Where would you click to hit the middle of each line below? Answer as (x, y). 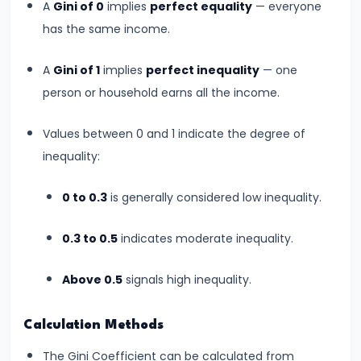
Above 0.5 (92, 279)
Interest (43, 106)
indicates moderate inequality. (205, 238)
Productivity (56, 19)
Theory (40, 41)
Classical (47, 151)
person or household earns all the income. (161, 92)
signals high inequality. (187, 279)
